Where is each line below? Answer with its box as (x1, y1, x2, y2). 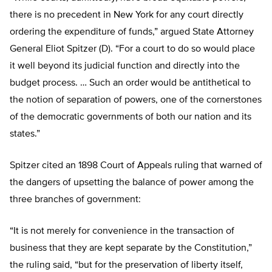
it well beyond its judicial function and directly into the (10, 61, 240, 72)
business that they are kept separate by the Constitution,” (10, 243, 252, 254)
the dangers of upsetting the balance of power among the (10, 178, 254, 188)
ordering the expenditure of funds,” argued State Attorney (10, 27, 254, 38)
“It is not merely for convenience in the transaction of (10, 226, 234, 237)
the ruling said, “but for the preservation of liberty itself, (10, 260, 243, 271)
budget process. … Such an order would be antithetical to (10, 78, 251, 89)
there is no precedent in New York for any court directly (10, 10, 243, 21)
